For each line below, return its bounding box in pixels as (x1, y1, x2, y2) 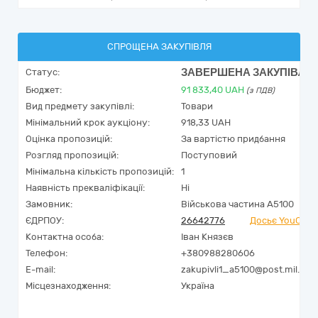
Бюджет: (26, 84, 62, 95)
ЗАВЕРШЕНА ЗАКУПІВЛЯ (181, 66, 314, 79)
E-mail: (26, 264, 55, 275)
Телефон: (26, 248, 67, 258)
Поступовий (181, 150, 237, 160)
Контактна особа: (26, 231, 104, 242)
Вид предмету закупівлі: (26, 101, 134, 111)
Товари (181, 101, 213, 111)
